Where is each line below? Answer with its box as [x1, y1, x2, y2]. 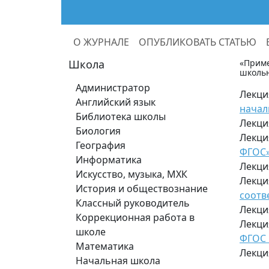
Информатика [76, 153, 142, 166]
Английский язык [76, 95, 156, 109]
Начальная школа [76, 254, 160, 267]
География [76, 139, 125, 152]
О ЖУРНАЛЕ [73, 35, 129, 49]
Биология [76, 124, 121, 138]
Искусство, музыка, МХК [76, 168, 187, 181]
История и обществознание [76, 182, 208, 195]
